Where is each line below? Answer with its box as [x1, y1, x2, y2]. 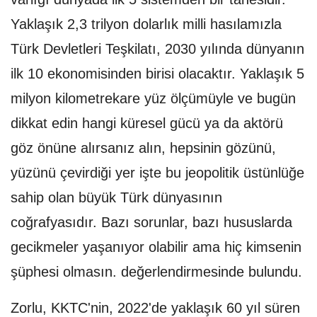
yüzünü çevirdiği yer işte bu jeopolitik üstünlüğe [11, 165, 304, 181]
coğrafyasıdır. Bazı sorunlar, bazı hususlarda [11, 214, 292, 231]
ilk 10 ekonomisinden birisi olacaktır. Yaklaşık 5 [11, 66, 304, 82]
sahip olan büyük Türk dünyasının [11, 190, 222, 206]
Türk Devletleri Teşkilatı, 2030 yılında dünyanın [11, 41, 304, 57]
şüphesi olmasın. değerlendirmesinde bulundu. [11, 264, 302, 280]
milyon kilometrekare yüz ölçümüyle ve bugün [11, 91, 296, 107]
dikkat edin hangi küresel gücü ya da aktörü [11, 115, 283, 132]
